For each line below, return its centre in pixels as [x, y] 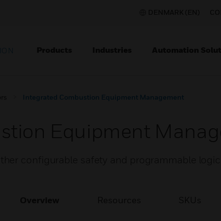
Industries [112, 50]
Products [54, 50]
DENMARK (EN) [174, 12]
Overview [40, 200]
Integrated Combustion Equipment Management [103, 97]
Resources [119, 200]
